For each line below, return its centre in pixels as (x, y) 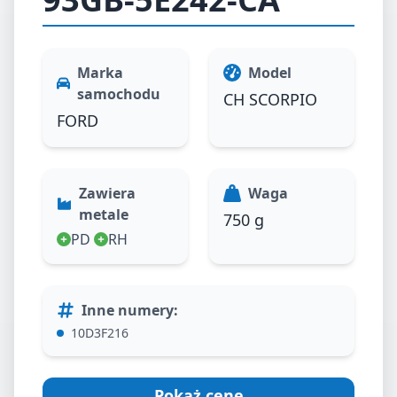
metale (104, 215)
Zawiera (108, 194)
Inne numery (128, 311)
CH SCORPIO (270, 100)
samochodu (118, 94)
